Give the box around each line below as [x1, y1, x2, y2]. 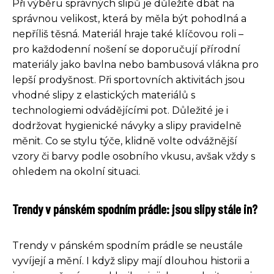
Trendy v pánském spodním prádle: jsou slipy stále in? [12, 201, 257, 217]
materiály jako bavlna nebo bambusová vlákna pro [12, 59, 259, 70]
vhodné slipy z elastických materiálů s [12, 89, 195, 101]
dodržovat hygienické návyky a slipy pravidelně [12, 120, 242, 131]
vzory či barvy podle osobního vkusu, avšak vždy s [12, 150, 255, 162]
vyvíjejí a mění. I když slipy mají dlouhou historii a [12, 255, 250, 267]
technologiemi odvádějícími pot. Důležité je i [12, 105, 228, 116]
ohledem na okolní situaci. [12, 166, 140, 177]
